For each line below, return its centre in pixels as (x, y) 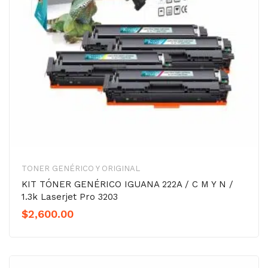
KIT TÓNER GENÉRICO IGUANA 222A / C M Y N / (127, 185)
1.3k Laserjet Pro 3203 (70, 197)
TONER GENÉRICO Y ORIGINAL (81, 169)
